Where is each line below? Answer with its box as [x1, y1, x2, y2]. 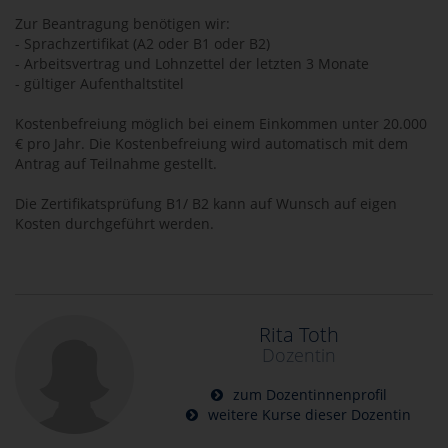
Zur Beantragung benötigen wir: [15, 14, 230, 33]
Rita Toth [258, 321, 339, 349]
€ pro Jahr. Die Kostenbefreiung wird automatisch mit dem [15, 134, 408, 153]
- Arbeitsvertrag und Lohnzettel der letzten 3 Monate [15, 54, 369, 73]
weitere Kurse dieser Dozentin [204, 405, 412, 425]
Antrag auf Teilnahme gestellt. [15, 154, 217, 173]
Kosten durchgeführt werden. [15, 214, 214, 233]
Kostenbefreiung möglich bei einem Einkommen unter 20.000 [15, 114, 427, 133]
